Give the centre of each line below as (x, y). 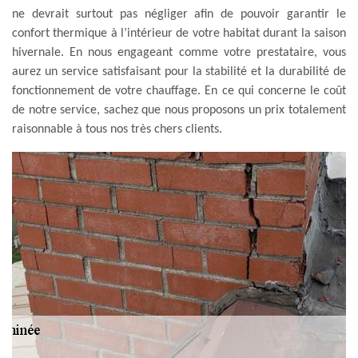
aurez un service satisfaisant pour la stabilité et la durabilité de (179, 72)
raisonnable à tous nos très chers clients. (117, 129)
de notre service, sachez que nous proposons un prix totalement (179, 110)
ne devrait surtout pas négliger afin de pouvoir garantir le (179, 14)
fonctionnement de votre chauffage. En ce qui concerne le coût (179, 91)
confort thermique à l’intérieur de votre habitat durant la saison (179, 33)
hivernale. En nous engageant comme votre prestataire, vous (179, 52)
